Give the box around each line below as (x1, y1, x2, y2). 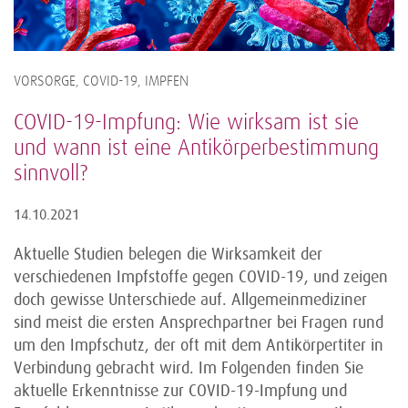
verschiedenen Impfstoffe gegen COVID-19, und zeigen (14, 268, 388, 287)
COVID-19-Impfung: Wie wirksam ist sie (14, 112, 359, 135)
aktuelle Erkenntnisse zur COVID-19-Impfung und (14, 382, 347, 401)
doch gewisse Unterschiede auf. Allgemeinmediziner (14, 291, 367, 310)
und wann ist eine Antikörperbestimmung (14, 138, 379, 160)
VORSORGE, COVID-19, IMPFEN (14, 75, 189, 89)
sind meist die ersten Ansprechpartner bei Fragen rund (14, 313, 383, 332)
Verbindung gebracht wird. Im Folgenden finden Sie (14, 359, 363, 378)
